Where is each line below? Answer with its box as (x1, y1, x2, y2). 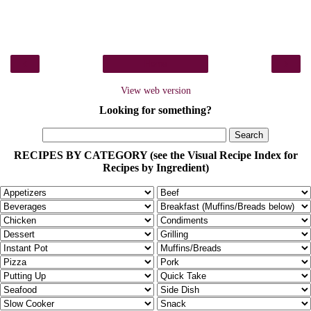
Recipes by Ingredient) (102, 162, 209, 174)
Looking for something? (99, 104, 212, 117)
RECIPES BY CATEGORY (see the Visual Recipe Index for (13, 149, 298, 162)
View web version (120, 85, 191, 96)
